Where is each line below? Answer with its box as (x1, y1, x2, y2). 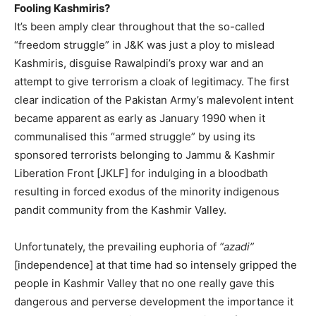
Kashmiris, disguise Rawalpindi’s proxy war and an (14, 56, 264, 71)
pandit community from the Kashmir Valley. (14, 203, 226, 217)
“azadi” (219, 240, 254, 254)
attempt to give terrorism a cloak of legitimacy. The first (14, 75, 289, 89)
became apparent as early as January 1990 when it (14, 111, 265, 126)
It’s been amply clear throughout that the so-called (14, 20, 265, 34)
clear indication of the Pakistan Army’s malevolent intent (14, 93, 293, 107)
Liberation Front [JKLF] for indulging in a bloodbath (14, 166, 268, 181)
